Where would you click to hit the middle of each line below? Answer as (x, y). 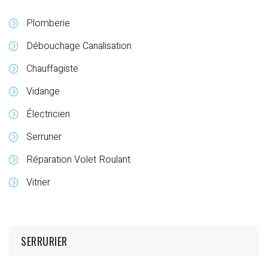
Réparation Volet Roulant (78, 160)
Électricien (48, 115)
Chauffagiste (52, 69)
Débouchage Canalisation (79, 46)
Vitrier (38, 183)
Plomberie (48, 24)
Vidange (43, 92)
